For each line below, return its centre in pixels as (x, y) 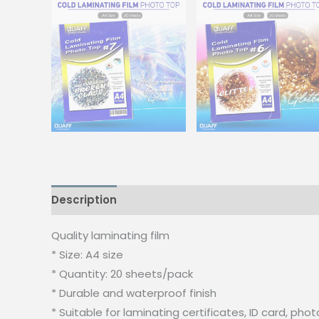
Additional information (195, 200)
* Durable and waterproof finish (134, 293)
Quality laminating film (110, 235)
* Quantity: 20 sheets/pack (122, 273)
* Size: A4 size (87, 254)
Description (84, 200)
